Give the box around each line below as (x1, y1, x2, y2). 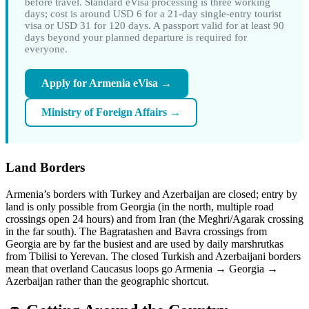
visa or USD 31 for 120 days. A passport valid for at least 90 (25, 20, 284, 32)
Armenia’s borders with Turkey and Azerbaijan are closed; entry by (6, 188, 297, 200)
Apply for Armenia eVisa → (41, 77, 172, 90)
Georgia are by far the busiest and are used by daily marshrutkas (6, 237, 283, 250)
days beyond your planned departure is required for (25, 32, 247, 43)
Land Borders (6, 160, 85, 175)
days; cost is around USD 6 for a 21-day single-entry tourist (25, 8, 281, 20)
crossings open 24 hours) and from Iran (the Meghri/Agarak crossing (6, 212, 303, 225)
